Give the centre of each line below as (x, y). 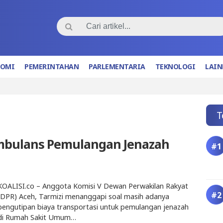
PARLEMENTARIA (117, 66)
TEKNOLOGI (175, 66)
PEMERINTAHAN (52, 66)
